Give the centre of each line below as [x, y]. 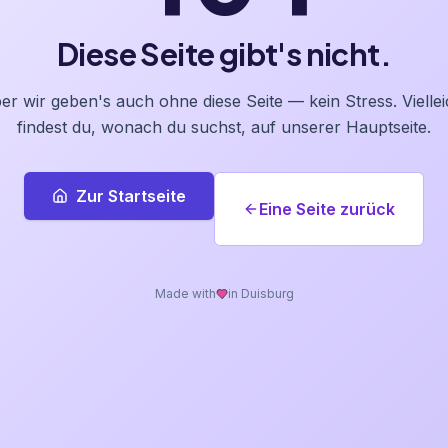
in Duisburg [260, 293]
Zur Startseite [131, 196]
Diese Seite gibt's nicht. [224, 54]
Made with [185, 293]
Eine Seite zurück [327, 209]
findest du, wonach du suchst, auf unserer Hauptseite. [224, 127]
